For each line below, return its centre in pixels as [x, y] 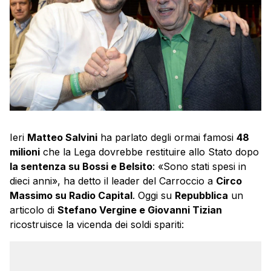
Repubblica [201, 196]
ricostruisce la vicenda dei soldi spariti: [97, 225]
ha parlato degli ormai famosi [167, 138]
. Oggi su [154, 196]
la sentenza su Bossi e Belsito [81, 167]
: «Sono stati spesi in [199, 167]
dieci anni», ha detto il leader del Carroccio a [113, 181]
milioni [25, 152]
